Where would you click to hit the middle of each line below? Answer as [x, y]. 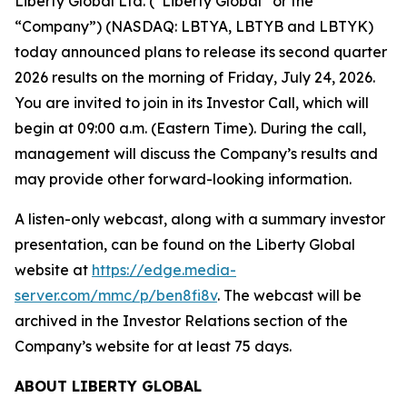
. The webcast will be [289, 295]
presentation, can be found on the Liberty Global [185, 244]
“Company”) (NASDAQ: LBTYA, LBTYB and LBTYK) [194, 26]
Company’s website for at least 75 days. [153, 346]
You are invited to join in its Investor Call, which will [192, 103]
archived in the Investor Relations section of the [181, 321]
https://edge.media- [164, 270]
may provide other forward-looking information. [187, 179]
